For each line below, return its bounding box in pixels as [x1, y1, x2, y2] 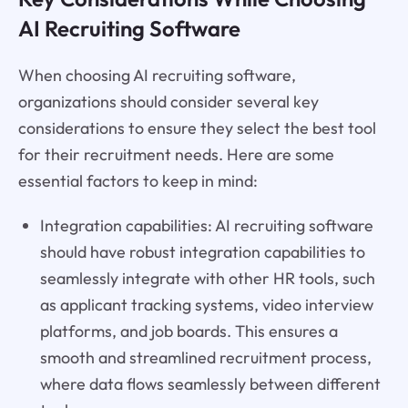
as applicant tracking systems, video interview [39, 293, 373, 315]
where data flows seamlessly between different [39, 372, 381, 394]
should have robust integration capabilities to [39, 240, 365, 262]
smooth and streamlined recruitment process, [39, 346, 372, 368]
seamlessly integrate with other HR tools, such [39, 267, 375, 289]
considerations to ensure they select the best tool [17, 117, 376, 138]
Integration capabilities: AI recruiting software [39, 214, 373, 236]
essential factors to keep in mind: [17, 169, 258, 191]
